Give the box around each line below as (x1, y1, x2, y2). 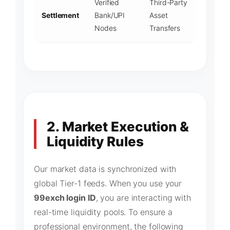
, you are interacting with (95, 192, 191, 203)
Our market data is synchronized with (34, 163, 177, 174)
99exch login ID (34, 192, 96, 203)
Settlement (42, 11, 79, 20)
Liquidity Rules (47, 133, 144, 149)
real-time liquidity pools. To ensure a (34, 206, 173, 217)
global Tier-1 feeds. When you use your (34, 178, 182, 188)
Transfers (149, 24, 181, 33)
